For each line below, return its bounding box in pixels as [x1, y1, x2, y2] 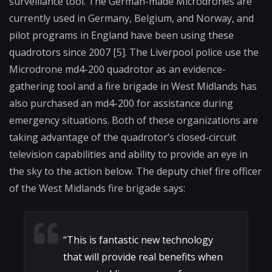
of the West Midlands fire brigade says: [9, 182, 185, 195]
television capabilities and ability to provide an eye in [9, 148, 248, 161]
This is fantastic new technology [67, 233, 213, 247]
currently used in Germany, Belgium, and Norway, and [9, 12, 254, 25]
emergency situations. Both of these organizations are [9, 114, 258, 127]
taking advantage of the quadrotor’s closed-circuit [9, 131, 236, 144]
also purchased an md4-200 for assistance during [9, 97, 233, 110]
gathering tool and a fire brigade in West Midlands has [9, 80, 257, 93]
